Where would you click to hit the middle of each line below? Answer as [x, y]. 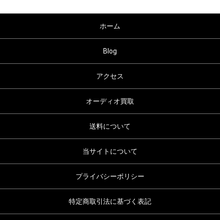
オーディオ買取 [110, 101]
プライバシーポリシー [110, 177]
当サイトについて [110, 151]
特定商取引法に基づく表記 [110, 202]
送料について [110, 126]
